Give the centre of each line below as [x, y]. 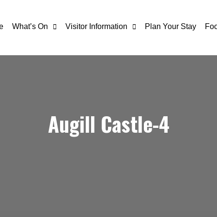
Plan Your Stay [170, 26]
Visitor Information [96, 26]
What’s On [30, 26]
